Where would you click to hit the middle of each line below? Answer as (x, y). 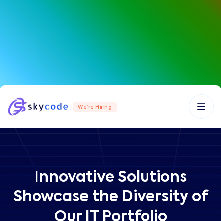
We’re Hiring (95, 107)
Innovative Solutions (110, 178)
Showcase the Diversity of (110, 197)
